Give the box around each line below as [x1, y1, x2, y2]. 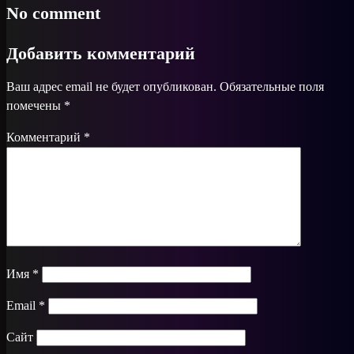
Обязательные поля [220, 79, 324, 93]
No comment [6, 2, 100, 23]
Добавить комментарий [6, 43, 195, 63]
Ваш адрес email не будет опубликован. [6, 79, 217, 93]
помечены [6, 98, 64, 112]
